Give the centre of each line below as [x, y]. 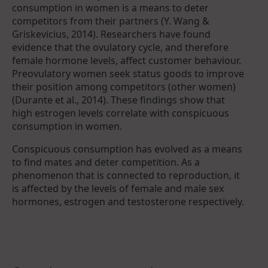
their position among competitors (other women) [124, 86]
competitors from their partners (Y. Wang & [111, 21]
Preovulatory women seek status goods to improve [128, 73]
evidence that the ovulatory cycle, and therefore [120, 47]
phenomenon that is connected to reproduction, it [126, 175]
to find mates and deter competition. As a [106, 162]
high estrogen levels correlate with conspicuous [121, 113]
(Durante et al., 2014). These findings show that [118, 100]
